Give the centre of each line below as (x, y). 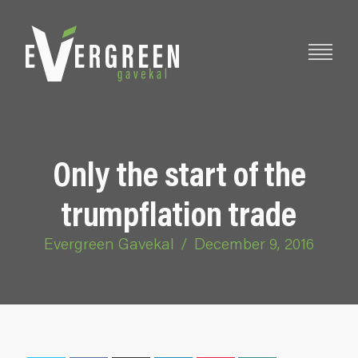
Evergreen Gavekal (109, 243)
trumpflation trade (179, 213)
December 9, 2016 (254, 243)
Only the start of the (179, 173)
